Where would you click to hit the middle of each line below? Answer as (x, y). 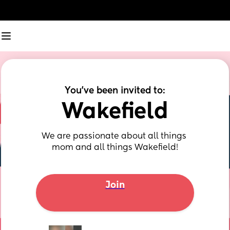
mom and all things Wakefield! (115, 148)
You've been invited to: (115, 91)
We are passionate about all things (114, 137)
